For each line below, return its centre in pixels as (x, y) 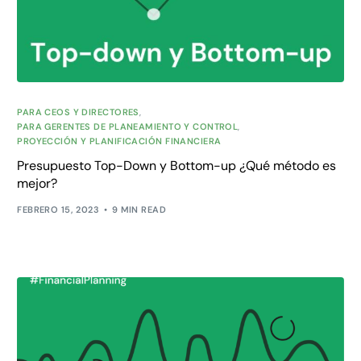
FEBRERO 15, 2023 (58, 210)
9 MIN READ (139, 210)
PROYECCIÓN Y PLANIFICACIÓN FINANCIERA (119, 141)
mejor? (37, 183)
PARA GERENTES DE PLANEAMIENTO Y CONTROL (128, 126)
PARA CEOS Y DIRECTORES (78, 112)
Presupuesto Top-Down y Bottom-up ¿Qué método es (177, 165)
